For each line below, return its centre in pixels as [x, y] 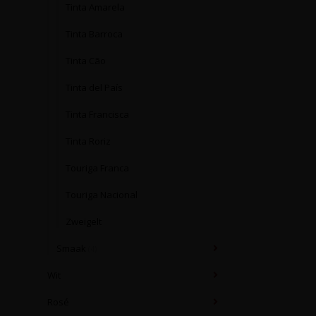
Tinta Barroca [94, 34]
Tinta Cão [86, 61]
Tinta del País [94, 87]
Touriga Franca [97, 168]
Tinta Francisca [97, 114]
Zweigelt [84, 221]
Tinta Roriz [88, 141]
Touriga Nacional [102, 195]
